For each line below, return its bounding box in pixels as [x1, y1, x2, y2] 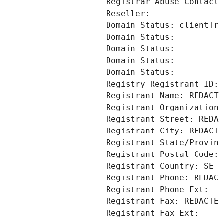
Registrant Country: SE [106, 161, 214, 171]
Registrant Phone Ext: [106, 185, 209, 195]
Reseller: [106, 9, 155, 19]
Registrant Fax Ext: [106, 208, 199, 218]
